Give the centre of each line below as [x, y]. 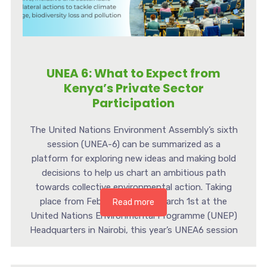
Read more [133, 202]
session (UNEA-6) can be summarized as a [133, 144]
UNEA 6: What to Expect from [133, 73]
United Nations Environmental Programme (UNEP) [133, 215]
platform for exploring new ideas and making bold [133, 158]
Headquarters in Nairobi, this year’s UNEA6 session [133, 230]
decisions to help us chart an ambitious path [133, 173]
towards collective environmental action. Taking [133, 187]
